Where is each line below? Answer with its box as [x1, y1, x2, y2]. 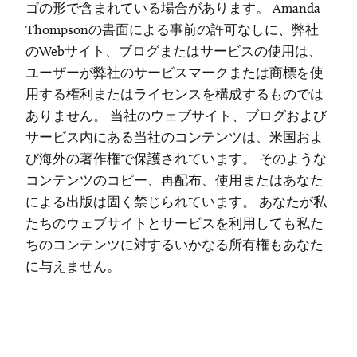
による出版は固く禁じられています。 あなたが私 [25, 194, 327, 210]
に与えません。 [25, 258, 120, 275]
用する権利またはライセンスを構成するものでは [25, 86, 324, 103]
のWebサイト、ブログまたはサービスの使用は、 [25, 43, 322, 60]
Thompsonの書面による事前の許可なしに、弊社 [25, 22, 319, 38]
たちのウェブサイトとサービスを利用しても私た [25, 215, 324, 232]
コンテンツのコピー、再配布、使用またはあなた [25, 172, 324, 189]
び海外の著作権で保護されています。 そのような [25, 151, 327, 167]
